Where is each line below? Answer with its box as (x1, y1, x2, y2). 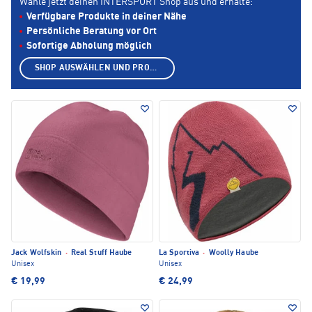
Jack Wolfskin (11, 249, 64, 258)
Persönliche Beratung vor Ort (26, 26, 157, 37)
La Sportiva (159, 249, 202, 258)
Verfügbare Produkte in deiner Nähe (26, 12, 187, 22)
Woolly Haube (206, 249, 258, 258)
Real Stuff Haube (68, 249, 132, 258)
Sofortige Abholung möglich (26, 41, 152, 52)
